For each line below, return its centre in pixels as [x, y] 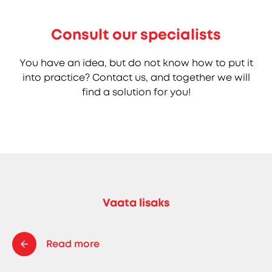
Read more [73, 244]
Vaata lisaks [136, 202]
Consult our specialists [136, 35]
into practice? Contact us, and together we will [136, 77]
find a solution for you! [136, 92]
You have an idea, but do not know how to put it [136, 63]
